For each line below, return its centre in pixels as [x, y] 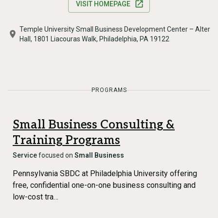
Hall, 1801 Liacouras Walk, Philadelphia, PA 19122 [94, 39]
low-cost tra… [36, 197]
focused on [56, 155]
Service [25, 155]
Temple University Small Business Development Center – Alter [115, 29]
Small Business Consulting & [94, 125]
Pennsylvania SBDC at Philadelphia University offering [105, 173]
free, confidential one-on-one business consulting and [104, 185]
